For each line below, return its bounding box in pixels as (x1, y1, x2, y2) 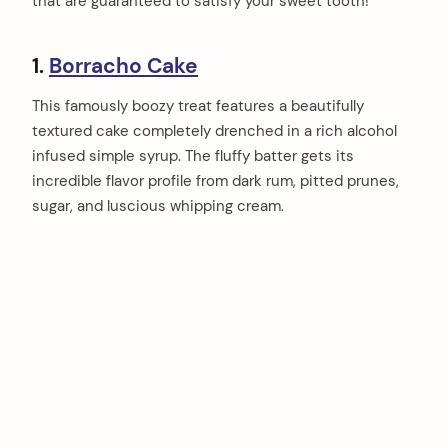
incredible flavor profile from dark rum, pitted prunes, (32, 170, 399, 191)
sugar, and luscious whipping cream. (32, 195, 284, 216)
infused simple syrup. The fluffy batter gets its (32, 145, 354, 166)
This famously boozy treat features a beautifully (32, 95, 364, 116)
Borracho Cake (49, 51, 198, 80)
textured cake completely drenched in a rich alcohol (32, 120, 397, 141)
